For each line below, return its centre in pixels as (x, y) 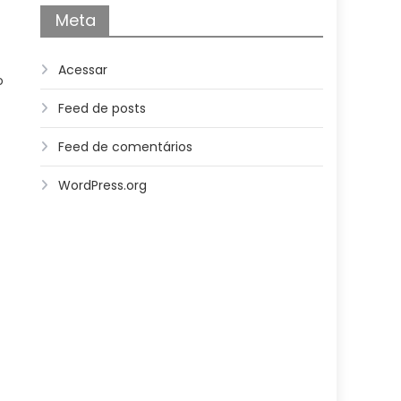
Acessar (83, 70)
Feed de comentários (126, 147)
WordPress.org (103, 185)
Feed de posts (102, 108)
